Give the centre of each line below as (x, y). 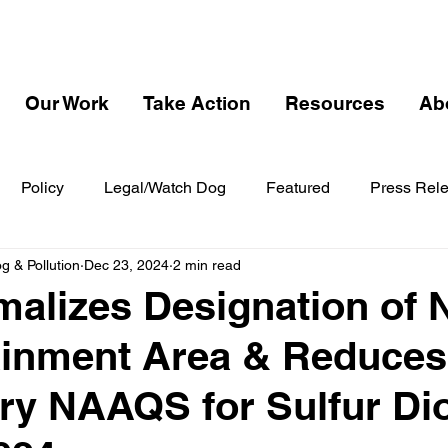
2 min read (207, 264)
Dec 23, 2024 (126, 264)
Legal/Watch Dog (165, 187)
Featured (298, 187)
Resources (335, 103)
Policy (42, 187)
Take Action (197, 103)
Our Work (67, 103)
